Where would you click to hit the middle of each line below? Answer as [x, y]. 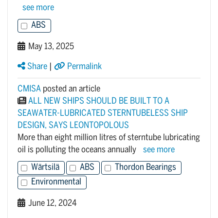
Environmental [56, 182]
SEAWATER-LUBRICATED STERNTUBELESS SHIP [103, 114]
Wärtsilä [45, 168]
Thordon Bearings [145, 168]
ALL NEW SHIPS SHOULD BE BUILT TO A [99, 101]
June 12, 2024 [51, 204]
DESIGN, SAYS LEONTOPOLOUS [73, 126]
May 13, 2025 [50, 47]
